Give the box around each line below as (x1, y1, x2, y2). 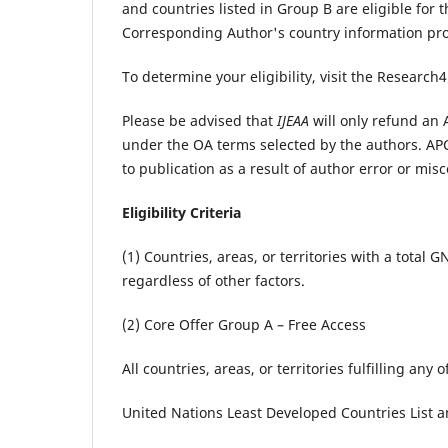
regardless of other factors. (122, 271, 305, 291)
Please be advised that (122, 111, 277, 131)
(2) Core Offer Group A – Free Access (122, 315, 366, 335)
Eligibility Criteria (122, 203, 241, 223)
